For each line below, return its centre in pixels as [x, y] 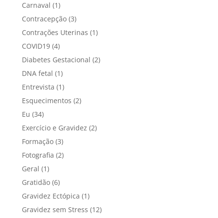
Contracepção [44, 18]
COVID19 [36, 46]
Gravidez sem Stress [55, 209]
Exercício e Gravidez [54, 127]
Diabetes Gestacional [56, 59]
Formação [37, 141]
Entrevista [38, 87]
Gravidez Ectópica [51, 196]
